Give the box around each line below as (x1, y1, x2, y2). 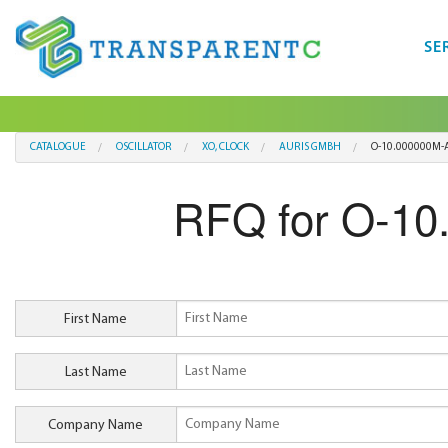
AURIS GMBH (279, 142, 341, 153)
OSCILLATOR (116, 142, 172, 153)
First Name (64, 312, 128, 328)
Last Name (64, 365, 127, 381)
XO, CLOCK (202, 142, 249, 153)
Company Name (48, 418, 144, 434)
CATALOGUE (30, 142, 86, 153)
